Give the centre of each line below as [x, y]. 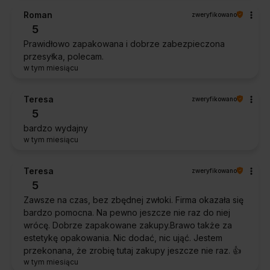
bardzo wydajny [56, 128]
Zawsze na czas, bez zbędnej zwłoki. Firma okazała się [133, 199]
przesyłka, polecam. [64, 56]
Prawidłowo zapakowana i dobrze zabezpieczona [124, 43]
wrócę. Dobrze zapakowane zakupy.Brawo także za [128, 225]
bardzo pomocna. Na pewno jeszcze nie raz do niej [127, 212]
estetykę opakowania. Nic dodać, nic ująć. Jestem [123, 237]
